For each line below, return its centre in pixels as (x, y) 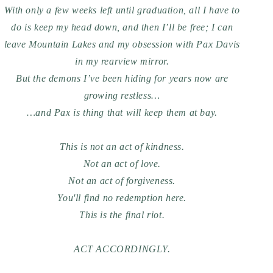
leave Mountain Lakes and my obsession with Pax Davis (122, 44)
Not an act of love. (122, 164)
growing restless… (122, 95)
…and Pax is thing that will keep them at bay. (122, 112)
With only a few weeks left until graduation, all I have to (122, 10)
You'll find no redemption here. (122, 198)
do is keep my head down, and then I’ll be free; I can (122, 27)
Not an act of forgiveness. (122, 181)
